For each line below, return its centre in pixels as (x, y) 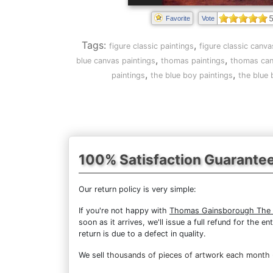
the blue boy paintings (191, 75)
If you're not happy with (124, 211)
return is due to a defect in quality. (142, 234)
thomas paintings (193, 61)
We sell (93, 255)
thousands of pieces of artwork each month (188, 255)
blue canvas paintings (116, 61)
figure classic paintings (151, 46)
